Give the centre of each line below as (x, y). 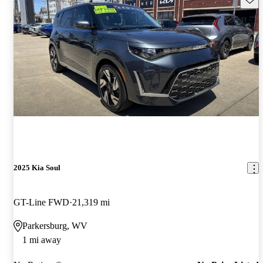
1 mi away (42, 240)
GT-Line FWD (41, 203)
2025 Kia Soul (37, 168)
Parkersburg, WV (55, 226)
